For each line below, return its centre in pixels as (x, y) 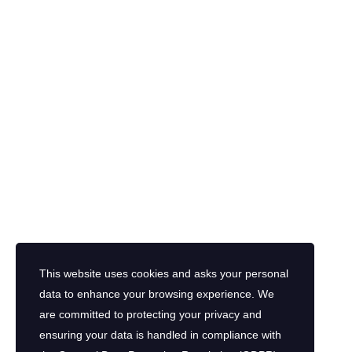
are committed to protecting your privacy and (150, 314)
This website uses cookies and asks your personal (164, 273)
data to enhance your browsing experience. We (157, 294)
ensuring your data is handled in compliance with (160, 335)
